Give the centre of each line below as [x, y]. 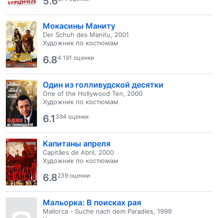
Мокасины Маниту [79, 26]
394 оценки [72, 117]
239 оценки [74, 175]
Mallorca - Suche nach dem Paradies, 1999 [107, 211]
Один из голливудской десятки [103, 85]
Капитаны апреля [77, 144]
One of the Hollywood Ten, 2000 [93, 93]
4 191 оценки [76, 58]
